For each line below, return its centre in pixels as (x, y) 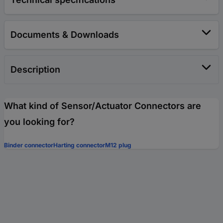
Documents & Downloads (65, 34)
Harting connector (79, 145)
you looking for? (39, 121)
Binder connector (29, 145)
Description (35, 69)
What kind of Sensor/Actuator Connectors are (103, 106)
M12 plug (118, 145)
